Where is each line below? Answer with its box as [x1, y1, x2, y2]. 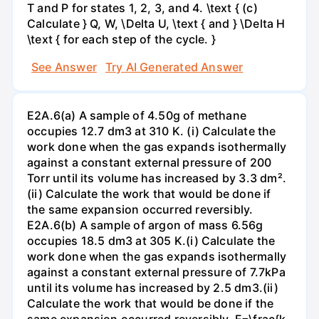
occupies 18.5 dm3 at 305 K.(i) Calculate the [27, 234, 276, 249]
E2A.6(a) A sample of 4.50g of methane [27, 108, 247, 123]
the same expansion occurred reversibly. [27, 202, 253, 217]
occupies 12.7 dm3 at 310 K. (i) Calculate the [27, 124, 276, 139]
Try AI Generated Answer [105, 60, 244, 75]
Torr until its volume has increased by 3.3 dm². [27, 171, 286, 186]
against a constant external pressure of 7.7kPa [27, 265, 286, 280]
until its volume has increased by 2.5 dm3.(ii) [27, 281, 278, 296]
